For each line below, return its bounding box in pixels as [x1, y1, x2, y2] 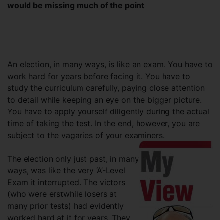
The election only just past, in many [7, 154, 139, 164]
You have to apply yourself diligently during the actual [7, 107, 209, 116]
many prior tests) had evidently [7, 201, 124, 211]
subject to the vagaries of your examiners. [7, 130, 165, 140]
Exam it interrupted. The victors [7, 177, 125, 187]
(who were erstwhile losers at [7, 189, 117, 199]
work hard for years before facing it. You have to [7, 71, 190, 81]
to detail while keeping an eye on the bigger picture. [7, 95, 202, 105]
